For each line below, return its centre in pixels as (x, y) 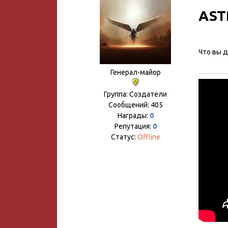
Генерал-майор (135, 72)
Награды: (133, 116)
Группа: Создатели (135, 94)
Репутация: (133, 126)
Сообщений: (129, 105)
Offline (149, 137)
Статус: (124, 137)
